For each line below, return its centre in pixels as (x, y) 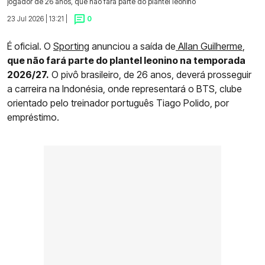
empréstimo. (33, 117)
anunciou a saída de (132, 46)
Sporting (71, 46)
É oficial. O (30, 46)
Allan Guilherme (209, 46)
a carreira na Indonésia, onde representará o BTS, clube (125, 88)
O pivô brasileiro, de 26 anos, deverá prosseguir (150, 74)
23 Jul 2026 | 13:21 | (37, 18)
